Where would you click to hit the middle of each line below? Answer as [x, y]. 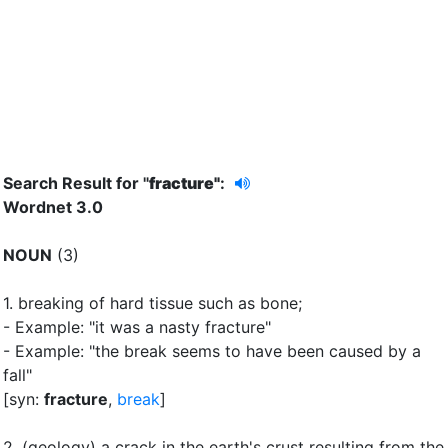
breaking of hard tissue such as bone [158, 302]
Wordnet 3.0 [53, 206]
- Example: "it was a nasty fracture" [137, 326]
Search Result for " [76, 182]
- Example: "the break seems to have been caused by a [212, 350]
